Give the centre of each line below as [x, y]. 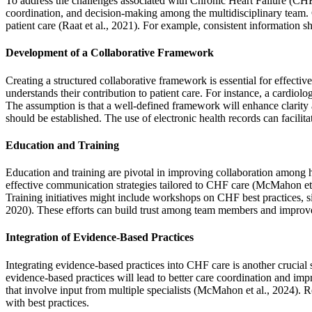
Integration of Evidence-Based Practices [100, 237]
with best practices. [47, 302]
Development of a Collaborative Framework [110, 53]
